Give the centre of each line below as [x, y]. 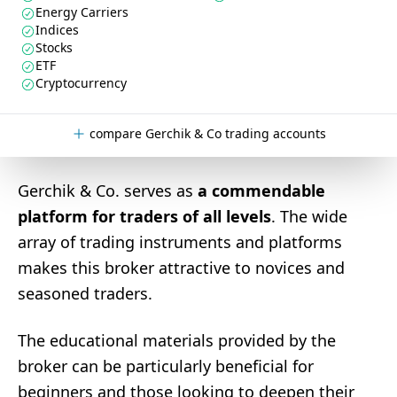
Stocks [54, 47]
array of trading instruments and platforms [180, 242]
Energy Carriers [82, 12]
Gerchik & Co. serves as [108, 191]
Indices [57, 30]
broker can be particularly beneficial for [166, 366]
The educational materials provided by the [177, 340]
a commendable [261, 191]
